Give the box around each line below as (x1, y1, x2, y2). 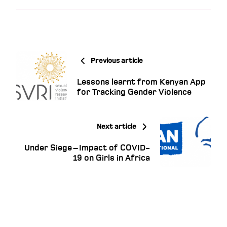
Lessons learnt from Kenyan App (77, 77, 206, 87)
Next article (97, 122, 138, 131)
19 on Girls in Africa (73, 153, 150, 163)
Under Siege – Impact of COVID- (24, 143, 150, 153)
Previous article (89, 56, 143, 65)
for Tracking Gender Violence (77, 87, 192, 97)
